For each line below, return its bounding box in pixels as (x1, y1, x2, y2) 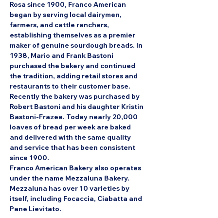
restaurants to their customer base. (10, 81, 132, 91)
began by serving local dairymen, (10, 10, 123, 19)
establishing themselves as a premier (10, 30, 137, 39)
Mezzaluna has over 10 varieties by (10, 183, 131, 193)
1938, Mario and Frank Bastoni (10, 51, 115, 60)
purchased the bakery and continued (10, 61, 137, 70)
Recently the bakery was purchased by (10, 91, 141, 101)
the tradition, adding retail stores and (10, 71, 139, 80)
